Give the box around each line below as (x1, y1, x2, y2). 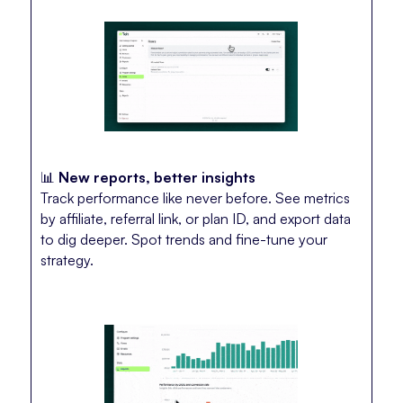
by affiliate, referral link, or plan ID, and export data (40, 210, 351, 228)
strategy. (40, 251, 94, 270)
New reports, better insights (58, 168, 255, 187)
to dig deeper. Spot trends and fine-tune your (40, 230, 327, 249)
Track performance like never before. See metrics (40, 189, 350, 208)
